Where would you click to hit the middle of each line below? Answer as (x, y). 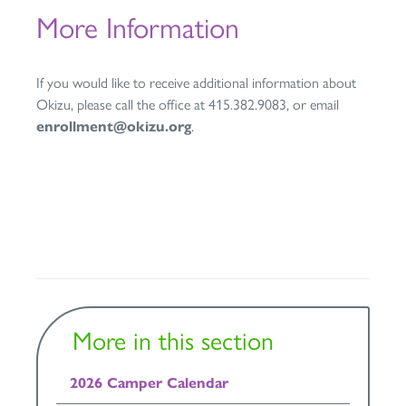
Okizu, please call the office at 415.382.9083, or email (188, 105)
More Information (138, 28)
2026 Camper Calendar (149, 383)
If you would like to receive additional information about (196, 83)
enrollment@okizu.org (114, 126)
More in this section (173, 341)
